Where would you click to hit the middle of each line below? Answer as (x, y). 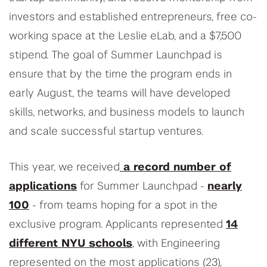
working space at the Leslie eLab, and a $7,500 (125, 37)
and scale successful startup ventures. (106, 132)
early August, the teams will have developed (119, 94)
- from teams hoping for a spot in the (123, 206)
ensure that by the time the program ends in (120, 75)
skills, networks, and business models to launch (127, 113)
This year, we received (64, 168)
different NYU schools (71, 244)
